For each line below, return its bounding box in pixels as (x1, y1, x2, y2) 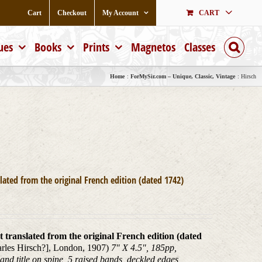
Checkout (57, 8, 87, 17)
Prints (83, 39, 109, 55)
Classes (184, 39, 215, 55)
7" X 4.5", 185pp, (111, 243, 177, 253)
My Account (102, 8, 139, 17)
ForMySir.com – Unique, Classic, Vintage (130, 73, 235, 80)
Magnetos (131, 39, 175, 55)
